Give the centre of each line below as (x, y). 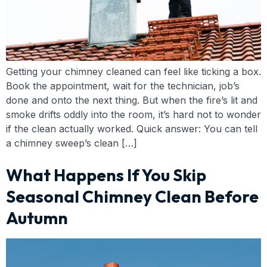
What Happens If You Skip (106, 175)
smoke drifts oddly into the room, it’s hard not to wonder (133, 114)
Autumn (37, 218)
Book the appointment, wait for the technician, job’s (123, 86)
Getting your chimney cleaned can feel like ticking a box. (133, 71)
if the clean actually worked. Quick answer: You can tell (132, 128)
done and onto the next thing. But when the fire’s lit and (132, 100)
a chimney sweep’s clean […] (72, 143)
